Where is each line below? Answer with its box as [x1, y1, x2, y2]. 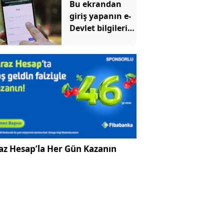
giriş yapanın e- [69, 10, 131, 21]
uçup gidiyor [69, 34, 119, 45]
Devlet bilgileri [69, 22, 127, 33]
